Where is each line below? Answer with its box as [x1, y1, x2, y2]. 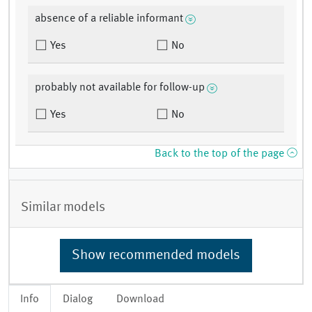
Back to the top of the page [155, 148, 287, 160]
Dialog [63, 293, 93, 305]
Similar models [21, 200, 105, 214]
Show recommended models [72, 248, 240, 263]
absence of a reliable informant [35, 13, 183, 25]
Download [116, 293, 164, 305]
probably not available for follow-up [35, 82, 205, 94]
